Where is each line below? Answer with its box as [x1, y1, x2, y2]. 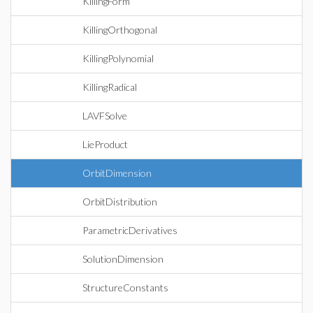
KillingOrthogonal [82, 24, 157, 36]
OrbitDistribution [82, 196, 157, 208]
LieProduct [82, 138, 128, 150]
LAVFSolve [82, 110, 127, 122]
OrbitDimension [82, 167, 152, 179]
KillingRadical [82, 81, 137, 93]
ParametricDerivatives [82, 224, 177, 236]
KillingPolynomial [82, 52, 154, 64]
